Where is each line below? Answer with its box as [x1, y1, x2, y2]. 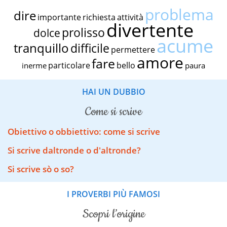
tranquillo [14, 39, 69, 56]
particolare [48, 59, 90, 71]
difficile [70, 40, 109, 56]
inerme [22, 60, 47, 70]
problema [144, 4, 214, 25]
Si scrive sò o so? [8, 163, 74, 175]
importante [37, 11, 81, 23]
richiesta [82, 11, 116, 23]
